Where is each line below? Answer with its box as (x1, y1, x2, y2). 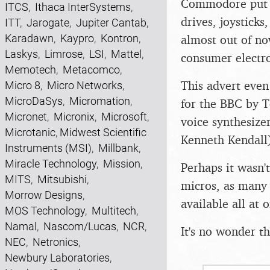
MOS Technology (5, 204, 85, 217)
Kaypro (60, 32, 94, 45)
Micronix (54, 110, 95, 123)
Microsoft (101, 110, 147, 123)
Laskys (5, 48, 38, 60)
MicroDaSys (5, 95, 63, 107)
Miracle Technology (5, 157, 96, 170)
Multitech (92, 204, 136, 217)
